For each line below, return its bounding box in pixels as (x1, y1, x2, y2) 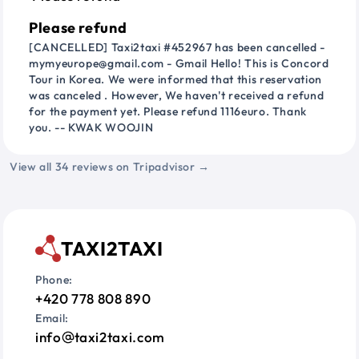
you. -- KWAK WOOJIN (29, 120, 154, 135)
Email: (35, 311, 69, 326)
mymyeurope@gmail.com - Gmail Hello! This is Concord (29, 56, 329, 71)
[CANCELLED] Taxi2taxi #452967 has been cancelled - (29, 40, 326, 55)
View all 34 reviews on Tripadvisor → (10, 159, 211, 175)
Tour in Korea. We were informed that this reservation (29, 72, 322, 87)
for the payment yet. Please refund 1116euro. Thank (29, 104, 308, 119)
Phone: (35, 272, 73, 288)
